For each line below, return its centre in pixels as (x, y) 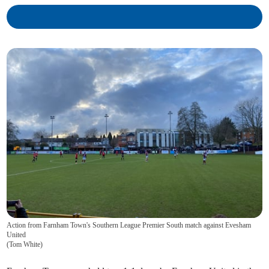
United (17, 235)
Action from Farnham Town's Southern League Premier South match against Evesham (129, 225)
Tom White (25, 245)
